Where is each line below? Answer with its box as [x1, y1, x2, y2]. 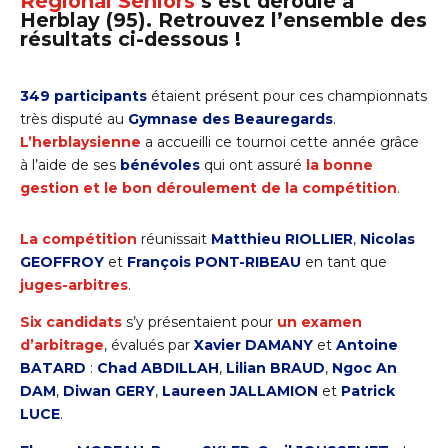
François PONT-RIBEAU [127, 252, 301, 271]
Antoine [336, 335, 398, 354]
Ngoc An [332, 358, 397, 377]
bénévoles [120, 155, 200, 174]
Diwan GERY [63, 381, 155, 400]
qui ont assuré [204, 155, 306, 174]
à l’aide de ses [20, 155, 116, 174]
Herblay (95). [20, 7, 158, 32]
